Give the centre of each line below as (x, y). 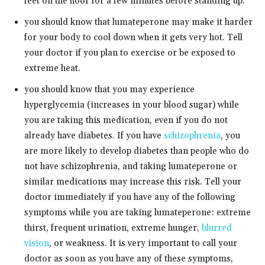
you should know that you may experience (109, 89)
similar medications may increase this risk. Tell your (133, 182)
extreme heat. (52, 68)
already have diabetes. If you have (94, 135)
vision (37, 243)
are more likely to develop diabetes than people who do (137, 151)
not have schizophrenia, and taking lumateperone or (131, 166)
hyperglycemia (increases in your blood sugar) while (132, 105)
